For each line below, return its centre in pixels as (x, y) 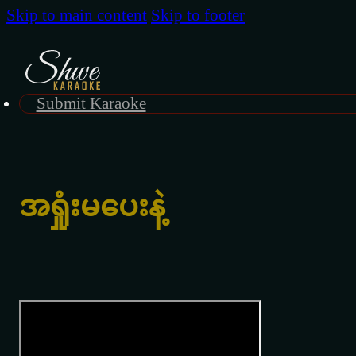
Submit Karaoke (91, 103)
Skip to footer (198, 15)
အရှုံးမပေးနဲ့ (92, 206)
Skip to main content (77, 15)
